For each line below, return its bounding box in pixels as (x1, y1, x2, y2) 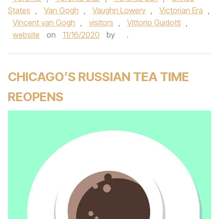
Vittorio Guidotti (127, 18, 181, 27)
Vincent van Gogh (13, 18, 75, 27)
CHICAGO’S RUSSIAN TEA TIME (8, 69, 189, 84)
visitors (89, 18, 113, 27)
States (8, 5, 30, 15)
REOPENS (8, 89, 64, 104)
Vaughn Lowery (92, 5, 146, 15)
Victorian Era (159, 5, 203, 15)
